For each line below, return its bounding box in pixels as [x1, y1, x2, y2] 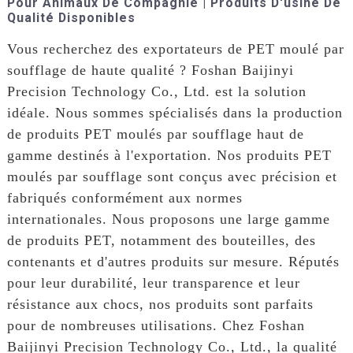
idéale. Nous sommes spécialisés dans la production [6, 104, 343, 121]
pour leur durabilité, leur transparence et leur [6, 274, 300, 291]
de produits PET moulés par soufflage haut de [6, 125, 304, 142]
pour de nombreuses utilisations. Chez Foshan [6, 317, 305, 333]
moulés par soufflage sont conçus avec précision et [6, 168, 337, 184]
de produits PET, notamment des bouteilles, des [6, 232, 316, 248]
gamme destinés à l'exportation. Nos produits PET [6, 147, 332, 163]
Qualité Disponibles [6, 10, 136, 25]
